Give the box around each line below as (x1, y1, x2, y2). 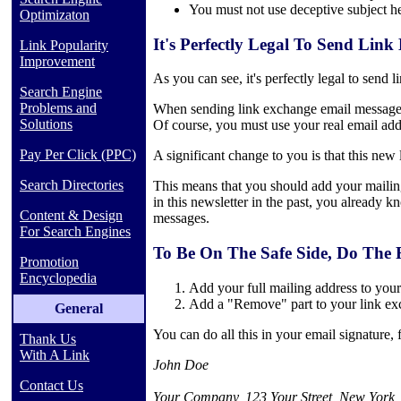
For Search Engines (20, 224, 131, 239)
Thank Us (20, 331, 76, 346)
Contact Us (20, 378, 83, 393)
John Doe (153, 356, 209, 372)
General (55, 301, 103, 316)
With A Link (20, 347, 90, 363)
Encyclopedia (20, 270, 97, 286)
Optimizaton (20, 7, 90, 22)
